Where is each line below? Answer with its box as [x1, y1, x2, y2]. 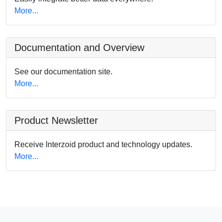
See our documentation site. [14, 67, 112, 76]
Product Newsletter [14, 114, 98, 126]
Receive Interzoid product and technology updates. [14, 140, 192, 149]
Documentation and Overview [14, 42, 144, 53]
